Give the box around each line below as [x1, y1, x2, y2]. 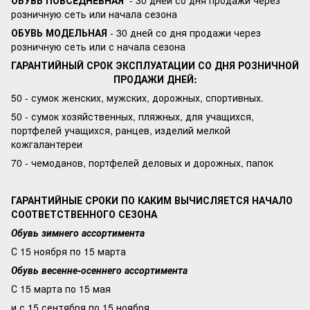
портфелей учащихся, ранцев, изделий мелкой [11, 123, 230, 137]
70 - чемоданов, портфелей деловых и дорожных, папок [11, 156, 273, 170]
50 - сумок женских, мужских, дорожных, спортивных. [11, 91, 264, 104]
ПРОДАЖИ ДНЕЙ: [113, 72, 197, 86]
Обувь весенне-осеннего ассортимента [11, 263, 188, 277]
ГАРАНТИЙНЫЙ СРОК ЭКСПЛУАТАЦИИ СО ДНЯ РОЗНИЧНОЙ [11, 58, 299, 72]
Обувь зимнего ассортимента [11, 226, 145, 239]
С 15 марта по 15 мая [11, 282, 111, 295]
